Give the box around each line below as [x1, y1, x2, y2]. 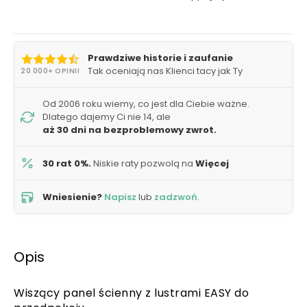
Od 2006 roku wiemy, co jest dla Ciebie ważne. [42, 97, 249, 110]
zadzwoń [154, 190, 197, 204]
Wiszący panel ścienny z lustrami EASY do [14, 285, 249, 301]
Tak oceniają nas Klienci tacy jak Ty [88, 64, 243, 77]
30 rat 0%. [42, 156, 91, 170]
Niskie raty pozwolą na [91, 156, 195, 170]
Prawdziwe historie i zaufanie [88, 51, 233, 64]
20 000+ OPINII [21, 66, 79, 76]
